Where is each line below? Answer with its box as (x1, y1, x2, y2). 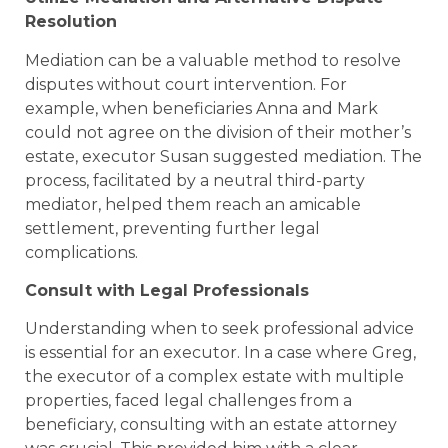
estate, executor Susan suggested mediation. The (25, 146, 422, 166)
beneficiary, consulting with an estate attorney (25, 415, 397, 435)
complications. (25, 242, 138, 262)
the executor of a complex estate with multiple (25, 367, 404, 387)
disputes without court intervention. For (25, 74, 347, 94)
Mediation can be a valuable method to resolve (25, 50, 401, 70)
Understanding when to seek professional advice (25, 319, 414, 339)
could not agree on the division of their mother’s (25, 122, 411, 142)
